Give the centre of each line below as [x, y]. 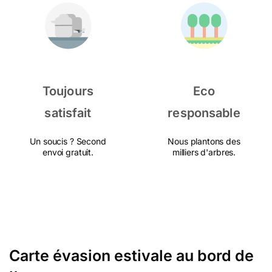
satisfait [68, 113]
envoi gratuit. [68, 152]
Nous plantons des [204, 141]
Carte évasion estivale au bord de [131, 256]
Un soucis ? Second [68, 141]
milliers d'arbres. [204, 152]
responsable [204, 113]
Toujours [68, 91]
